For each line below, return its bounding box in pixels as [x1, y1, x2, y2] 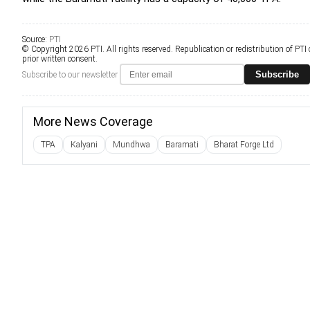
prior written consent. [22, 54, 98, 64]
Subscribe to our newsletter [22, 69, 118, 80]
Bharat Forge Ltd [214, 140, 274, 149]
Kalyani [71, 140, 98, 149]
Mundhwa [113, 140, 150, 149]
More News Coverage [33, 114, 153, 129]
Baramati [165, 140, 199, 149]
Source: [22, 35, 49, 44]
